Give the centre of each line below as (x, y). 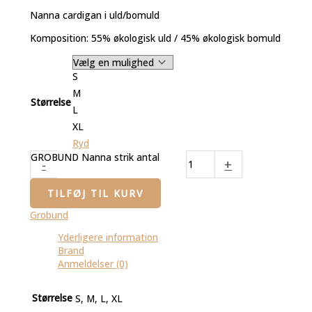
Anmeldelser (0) (93, 264)
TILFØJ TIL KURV (95, 193)
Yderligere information (108, 237)
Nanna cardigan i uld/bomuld (94, 15)
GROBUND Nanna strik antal (95, 157)
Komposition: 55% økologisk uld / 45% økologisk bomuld (155, 38)
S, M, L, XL (99, 298)
